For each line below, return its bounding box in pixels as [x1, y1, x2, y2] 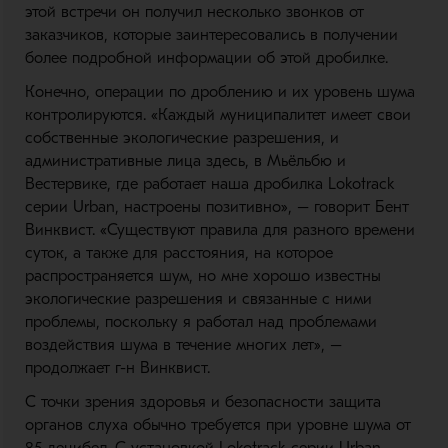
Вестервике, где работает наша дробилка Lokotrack [24, 175, 395, 194]
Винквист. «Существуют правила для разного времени [24, 221, 415, 240]
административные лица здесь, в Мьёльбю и [24, 152, 346, 171]
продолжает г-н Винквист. [24, 359, 210, 378]
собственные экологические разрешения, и [24, 129, 339, 148]
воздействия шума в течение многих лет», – [24, 336, 342, 355]
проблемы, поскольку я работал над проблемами [24, 313, 377, 332]
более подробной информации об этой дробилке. [24, 49, 388, 68]
